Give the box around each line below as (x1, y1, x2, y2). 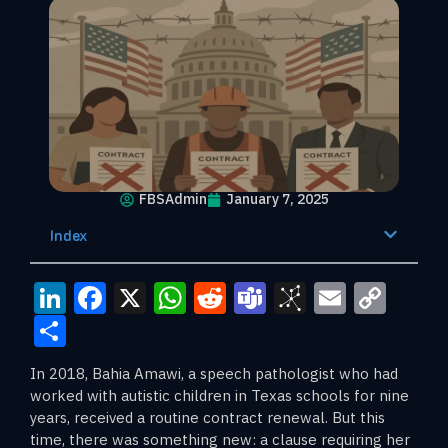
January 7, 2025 (225, 190, 329, 209)
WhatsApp (186, 276, 338, 319)
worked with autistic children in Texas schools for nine (30, 385, 409, 405)
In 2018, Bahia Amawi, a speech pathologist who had (30, 363, 398, 383)
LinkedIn (66, 276, 191, 319)
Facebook (106, 276, 244, 319)
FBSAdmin (138, 190, 207, 209)
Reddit (226, 276, 320, 319)
